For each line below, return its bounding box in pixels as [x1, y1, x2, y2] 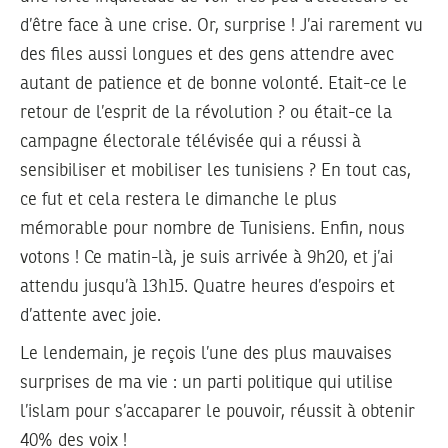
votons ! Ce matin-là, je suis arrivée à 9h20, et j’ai [20, 248, 393, 267]
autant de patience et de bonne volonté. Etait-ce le [20, 74, 407, 93]
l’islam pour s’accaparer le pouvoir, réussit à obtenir [20, 403, 415, 422]
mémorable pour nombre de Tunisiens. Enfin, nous [20, 219, 405, 238]
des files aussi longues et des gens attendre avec [20, 45, 394, 64]
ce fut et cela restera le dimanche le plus [20, 190, 337, 209]
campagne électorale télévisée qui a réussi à [20, 132, 361, 151]
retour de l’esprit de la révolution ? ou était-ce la [20, 103, 392, 122]
